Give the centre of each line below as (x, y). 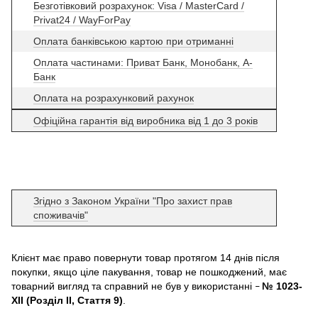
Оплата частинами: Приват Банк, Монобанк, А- (143, 62)
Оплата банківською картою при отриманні (133, 41)
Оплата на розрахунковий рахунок (114, 98)
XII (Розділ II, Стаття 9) (67, 300)
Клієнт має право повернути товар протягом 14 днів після (146, 257)
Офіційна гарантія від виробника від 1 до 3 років (146, 120)
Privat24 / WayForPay (82, 20)
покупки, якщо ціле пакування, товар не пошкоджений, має (149, 272)
